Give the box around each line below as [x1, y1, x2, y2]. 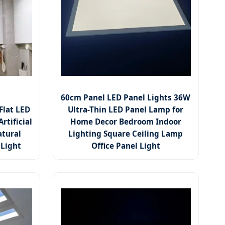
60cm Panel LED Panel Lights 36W [61, 92, 191, 103]
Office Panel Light [91, 141, 160, 151]
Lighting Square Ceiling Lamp [68, 129, 183, 139]
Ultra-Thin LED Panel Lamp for [68, 104, 184, 115]
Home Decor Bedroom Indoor [70, 117, 181, 127]
